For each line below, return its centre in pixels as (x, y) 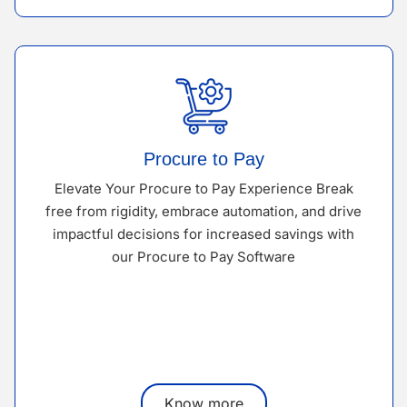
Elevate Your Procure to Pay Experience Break (203, 188)
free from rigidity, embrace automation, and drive (203, 211)
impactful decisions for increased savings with (203, 233)
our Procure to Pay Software (203, 256)
